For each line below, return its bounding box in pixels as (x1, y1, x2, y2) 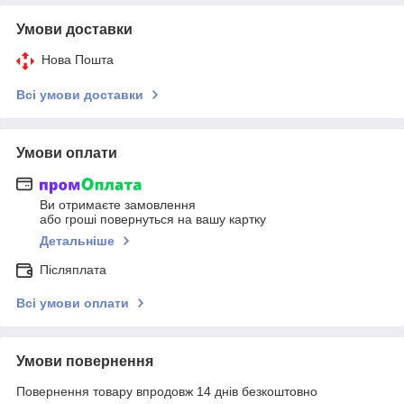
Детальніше (40, 234, 115, 249)
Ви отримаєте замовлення (40, 197, 196, 213)
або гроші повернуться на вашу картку (40, 212, 266, 227)
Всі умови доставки (16, 87, 143, 102)
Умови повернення (16, 353, 153, 370)
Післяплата (40, 262, 106, 278)
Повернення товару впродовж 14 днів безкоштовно (16, 384, 317, 399)
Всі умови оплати (16, 296, 129, 311)
